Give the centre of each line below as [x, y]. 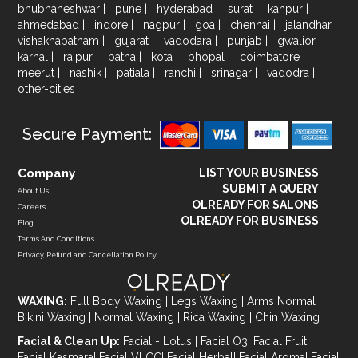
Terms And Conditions [56, 239]
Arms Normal [283, 302]
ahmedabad [50, 24]
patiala [135, 72]
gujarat [133, 40]
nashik [88, 72]
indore [113, 24]
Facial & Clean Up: [69, 342]
